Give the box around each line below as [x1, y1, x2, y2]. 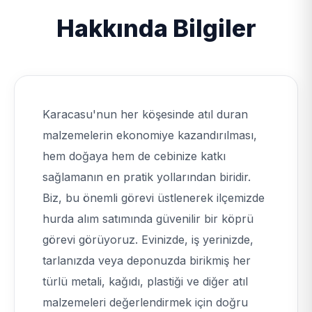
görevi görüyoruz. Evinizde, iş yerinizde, [42, 233, 253, 247]
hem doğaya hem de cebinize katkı [42, 149, 226, 163]
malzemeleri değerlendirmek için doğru [42, 295, 248, 309]
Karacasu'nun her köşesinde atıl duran [42, 107, 248, 121]
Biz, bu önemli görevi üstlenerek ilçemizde [42, 191, 265, 205]
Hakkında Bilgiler [56, 14, 256, 42]
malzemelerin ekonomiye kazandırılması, [42, 128, 257, 142]
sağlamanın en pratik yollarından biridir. [42, 170, 251, 184]
